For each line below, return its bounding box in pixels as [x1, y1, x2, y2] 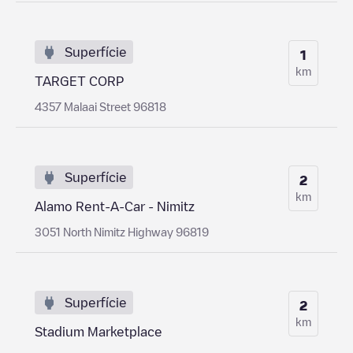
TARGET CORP [35, 74, 124, 87]
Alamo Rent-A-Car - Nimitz [35, 199, 195, 213]
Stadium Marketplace [35, 325, 162, 338]
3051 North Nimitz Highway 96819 [35, 225, 209, 237]
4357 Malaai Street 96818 [35, 100, 166, 112]
